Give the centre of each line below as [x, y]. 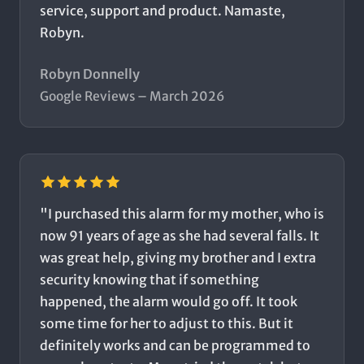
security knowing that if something [149, 280]
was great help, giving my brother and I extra [178, 258]
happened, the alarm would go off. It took [169, 302]
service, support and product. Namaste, [162, 11]
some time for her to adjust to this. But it [167, 324]
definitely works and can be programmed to [175, 346]
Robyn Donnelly [90, 74]
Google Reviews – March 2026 [132, 97]
